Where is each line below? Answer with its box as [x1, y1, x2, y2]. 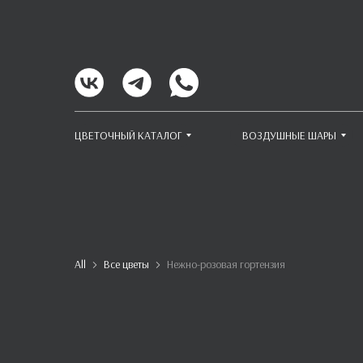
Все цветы [104, 257, 149, 271]
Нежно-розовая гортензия [167, 257, 285, 271]
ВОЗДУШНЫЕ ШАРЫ [242, 128, 336, 143]
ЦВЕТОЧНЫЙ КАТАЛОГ [75, 128, 181, 143]
